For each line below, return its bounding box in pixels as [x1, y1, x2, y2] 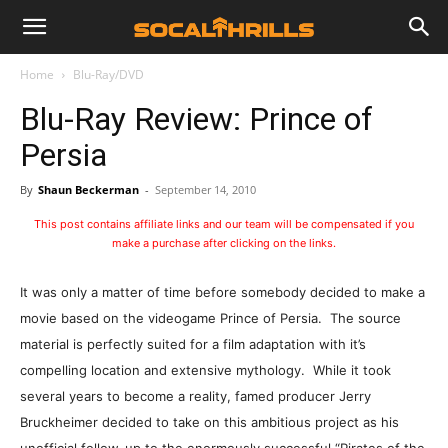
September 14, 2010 [155, 182, 256, 197]
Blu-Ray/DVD [73, 66, 144, 83]
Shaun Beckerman [38, 182, 139, 197]
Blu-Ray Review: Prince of [20, 100, 373, 138]
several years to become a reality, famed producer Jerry [20, 388, 371, 404]
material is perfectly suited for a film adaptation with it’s [20, 336, 366, 352]
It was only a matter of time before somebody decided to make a [20, 284, 425, 300]
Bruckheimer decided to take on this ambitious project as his [20, 414, 399, 430]
